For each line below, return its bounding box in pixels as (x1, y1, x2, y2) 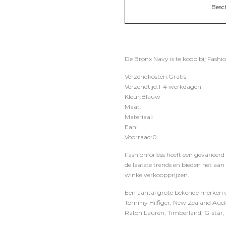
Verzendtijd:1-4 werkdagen (125, 83, 201, 90)
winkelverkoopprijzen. (125, 171, 189, 179)
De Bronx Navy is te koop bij (125, 55, 207, 63)
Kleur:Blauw (125, 93, 160, 100)
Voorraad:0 (125, 133, 157, 141)
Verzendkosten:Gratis (125, 73, 186, 80)
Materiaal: (125, 113, 153, 121)
